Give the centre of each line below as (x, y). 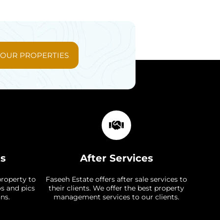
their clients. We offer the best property (117, 188)
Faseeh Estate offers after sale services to (117, 179)
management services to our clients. (117, 197)
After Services (116, 158)
